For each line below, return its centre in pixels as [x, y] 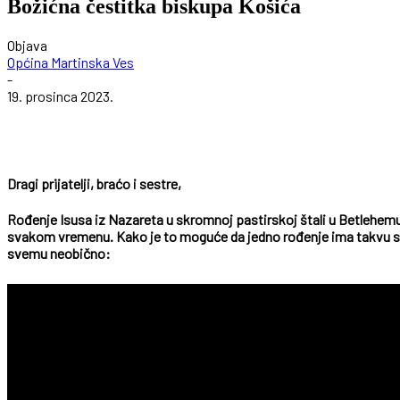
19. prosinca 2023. [60, 96]
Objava [27, 45]
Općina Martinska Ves [71, 62]
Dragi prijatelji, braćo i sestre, [94, 183]
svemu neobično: [59, 254]
